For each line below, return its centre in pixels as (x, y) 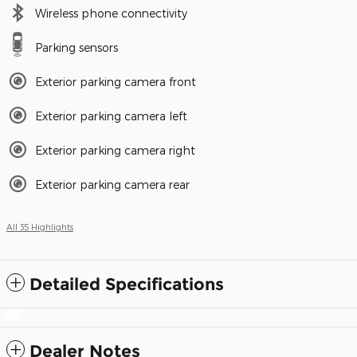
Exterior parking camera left (111, 116)
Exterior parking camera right (115, 150)
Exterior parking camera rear (112, 184)
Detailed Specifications (127, 284)
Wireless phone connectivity (111, 13)
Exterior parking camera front (116, 81)
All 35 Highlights (40, 226)
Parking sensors (76, 47)
